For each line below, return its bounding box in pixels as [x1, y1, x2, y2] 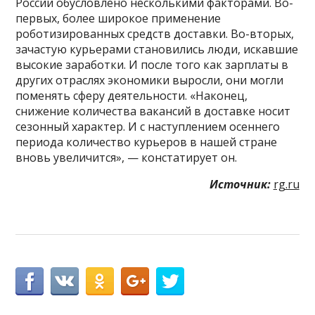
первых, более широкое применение [15, 10, 221, 26]
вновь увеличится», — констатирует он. [15, 149, 238, 165]
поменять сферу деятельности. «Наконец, [15, 87, 248, 103]
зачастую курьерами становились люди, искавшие [15, 41, 299, 57]
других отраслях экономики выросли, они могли [15, 72, 284, 88]
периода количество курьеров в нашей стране [15, 134, 278, 150]
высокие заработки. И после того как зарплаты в [15, 56, 289, 72]
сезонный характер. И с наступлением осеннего [15, 118, 281, 134]
